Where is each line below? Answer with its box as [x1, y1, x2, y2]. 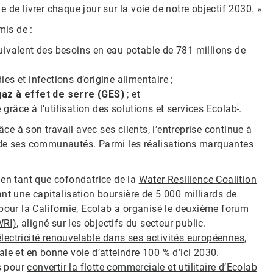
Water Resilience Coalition [138, 173, 257, 185]
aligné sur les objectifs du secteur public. [18, 217, 207, 229]
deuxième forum [175, 202, 249, 214]
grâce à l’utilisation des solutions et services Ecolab [1, 102, 237, 115]
